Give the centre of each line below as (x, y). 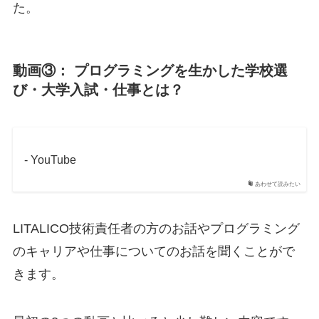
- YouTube (50, 159)
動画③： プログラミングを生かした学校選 (150, 70)
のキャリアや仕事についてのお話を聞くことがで (153, 251)
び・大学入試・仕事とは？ (98, 89)
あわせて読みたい (278, 184)
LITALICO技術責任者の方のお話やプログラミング (156, 228)
